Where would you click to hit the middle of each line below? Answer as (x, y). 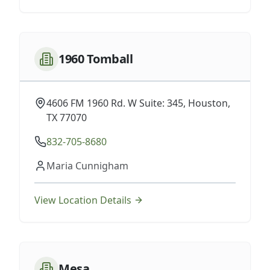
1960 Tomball (96, 59)
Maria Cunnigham (87, 166)
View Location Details (83, 200)
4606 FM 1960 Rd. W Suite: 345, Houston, (138, 103)
